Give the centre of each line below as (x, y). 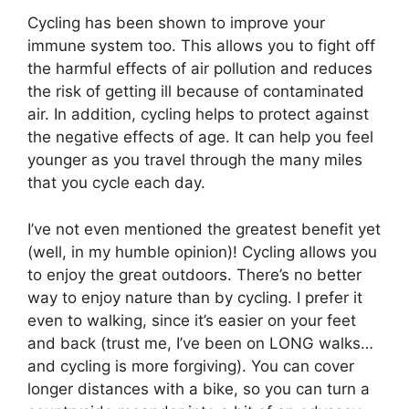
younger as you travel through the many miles (195, 160)
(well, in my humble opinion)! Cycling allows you (202, 252)
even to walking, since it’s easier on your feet (192, 320)
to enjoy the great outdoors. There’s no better (194, 274)
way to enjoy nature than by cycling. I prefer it (195, 297)
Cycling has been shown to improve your (176, 23)
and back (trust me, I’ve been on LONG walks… (200, 343)
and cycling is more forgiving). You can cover (191, 366)
